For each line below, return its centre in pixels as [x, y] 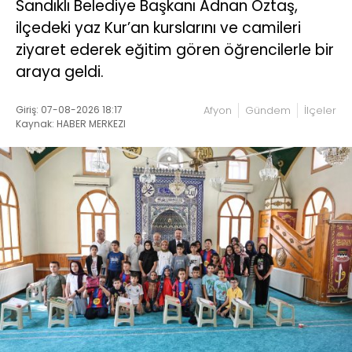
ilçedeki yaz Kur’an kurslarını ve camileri [158, 27]
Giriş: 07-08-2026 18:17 [69, 109]
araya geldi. [60, 71]
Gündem [268, 110]
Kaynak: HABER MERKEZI [71, 123]
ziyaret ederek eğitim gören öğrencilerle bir [175, 49]
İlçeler [320, 110]
